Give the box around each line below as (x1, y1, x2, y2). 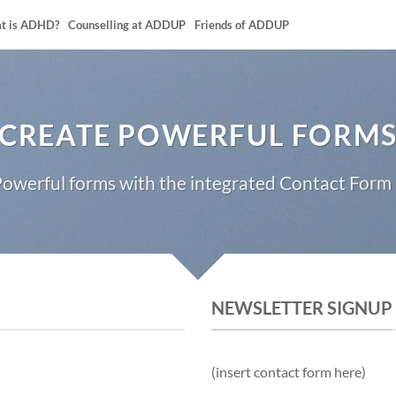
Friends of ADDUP (194, 18, 289, 32)
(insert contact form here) (211, 362, 366, 380)
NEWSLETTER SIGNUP (211, 297, 392, 318)
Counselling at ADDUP (68, 18, 186, 32)
